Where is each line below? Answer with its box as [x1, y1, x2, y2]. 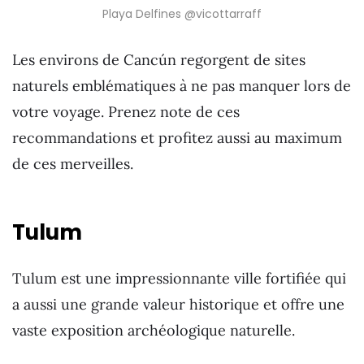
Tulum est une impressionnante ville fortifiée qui [12, 268, 346, 288]
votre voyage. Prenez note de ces [12, 102, 240, 121]
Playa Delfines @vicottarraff [102, 5, 262, 22]
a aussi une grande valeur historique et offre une [12, 294, 344, 314]
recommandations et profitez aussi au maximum [12, 128, 342, 147]
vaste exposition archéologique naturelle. [12, 320, 295, 340]
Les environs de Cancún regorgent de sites [12, 50, 305, 69]
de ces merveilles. [12, 154, 133, 173]
